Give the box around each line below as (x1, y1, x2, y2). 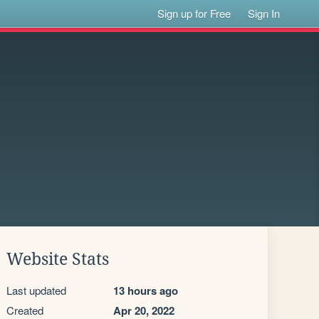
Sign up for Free (157, 6, 231, 21)
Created (6, 303, 43, 318)
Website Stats (6, 250, 109, 268)
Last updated (6, 283, 66, 298)
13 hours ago (113, 283, 178, 298)
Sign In (248, 6, 281, 21)
